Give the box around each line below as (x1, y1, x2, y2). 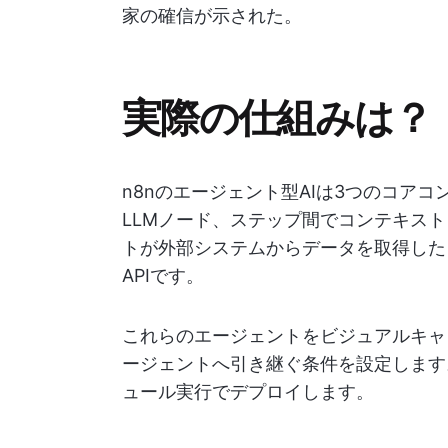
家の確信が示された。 (122, 5, 302, 26)
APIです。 (122, 265, 204, 286)
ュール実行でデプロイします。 (122, 381, 374, 402)
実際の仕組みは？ (122, 90, 432, 141)
